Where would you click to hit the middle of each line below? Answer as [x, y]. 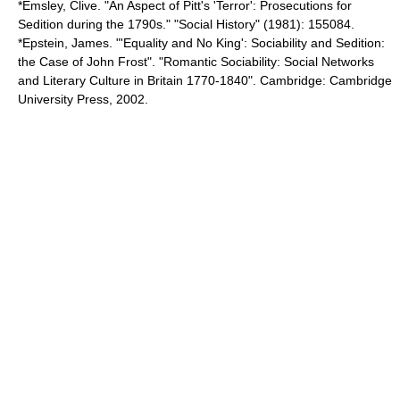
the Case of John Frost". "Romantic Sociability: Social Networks [196, 62]
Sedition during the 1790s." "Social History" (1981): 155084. [186, 24]
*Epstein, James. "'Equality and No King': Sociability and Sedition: [201, 43]
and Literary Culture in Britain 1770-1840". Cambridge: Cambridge [205, 80]
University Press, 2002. [83, 99]
